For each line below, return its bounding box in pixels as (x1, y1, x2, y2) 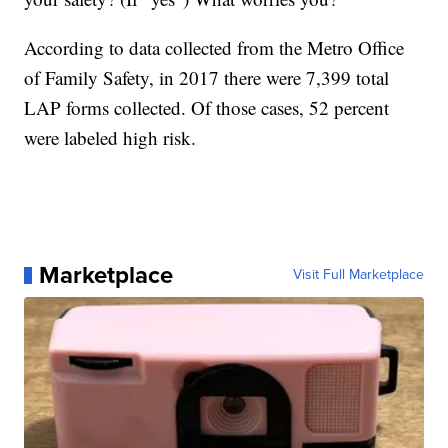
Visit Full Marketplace (292, 264, 424, 286)
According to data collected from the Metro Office (24, 35, 405, 61)
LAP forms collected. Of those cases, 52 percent (24, 95, 390, 121)
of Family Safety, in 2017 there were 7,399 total (24, 65, 390, 91)
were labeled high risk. (24, 125, 197, 151)
